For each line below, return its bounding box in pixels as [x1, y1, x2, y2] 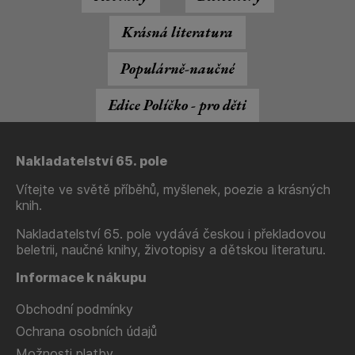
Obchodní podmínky [16, 301, 133, 317]
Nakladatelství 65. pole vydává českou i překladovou [16, 226, 326, 242]
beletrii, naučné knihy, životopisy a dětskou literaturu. [16, 242, 326, 258]
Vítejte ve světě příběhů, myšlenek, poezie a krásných [16, 181, 330, 197]
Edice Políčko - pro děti [109, 96, 246, 114]
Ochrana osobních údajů [16, 323, 157, 339]
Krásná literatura [122, 23, 233, 41]
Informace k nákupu [16, 269, 147, 285]
